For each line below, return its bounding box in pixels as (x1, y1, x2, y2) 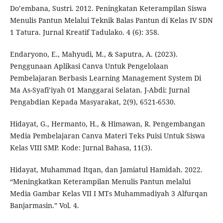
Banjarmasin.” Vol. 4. (9, 201, 79, 211)
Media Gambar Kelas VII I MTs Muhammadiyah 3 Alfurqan (9, 189, 208, 199)
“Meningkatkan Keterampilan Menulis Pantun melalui (9, 177, 191, 187)
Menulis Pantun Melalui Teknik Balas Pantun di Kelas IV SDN (9, 15, 213, 25)
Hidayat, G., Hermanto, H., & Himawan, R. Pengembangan (9, 119, 205, 129)
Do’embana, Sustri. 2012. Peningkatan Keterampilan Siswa (9, 3, 207, 13)
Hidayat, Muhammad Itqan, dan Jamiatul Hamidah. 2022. (9, 165, 203, 175)
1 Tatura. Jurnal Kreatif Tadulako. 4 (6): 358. (9, 27, 159, 37)
